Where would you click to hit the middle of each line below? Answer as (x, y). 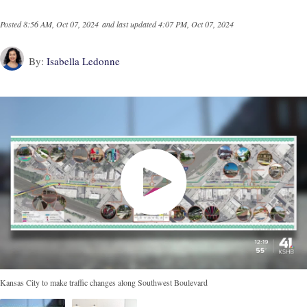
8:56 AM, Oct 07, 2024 (61, 24)
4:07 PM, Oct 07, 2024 (196, 24)
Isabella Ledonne (83, 61)
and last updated (129, 24)
